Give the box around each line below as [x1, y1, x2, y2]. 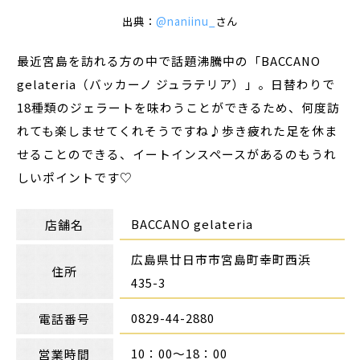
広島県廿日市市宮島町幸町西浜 [131, 251, 312, 268]
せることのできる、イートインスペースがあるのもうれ [17, 145, 337, 163]
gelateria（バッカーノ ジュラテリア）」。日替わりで [17, 76, 336, 93]
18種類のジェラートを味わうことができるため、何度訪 [17, 99, 341, 117]
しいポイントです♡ [17, 169, 133, 186]
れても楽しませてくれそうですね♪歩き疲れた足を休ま [17, 122, 338, 140]
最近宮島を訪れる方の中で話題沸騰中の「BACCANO [17, 52, 321, 70]
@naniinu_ [156, 14, 215, 30]
